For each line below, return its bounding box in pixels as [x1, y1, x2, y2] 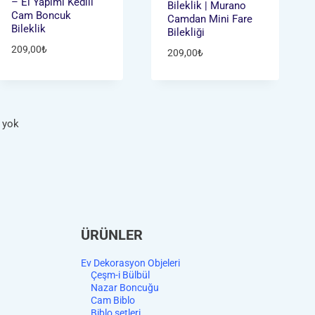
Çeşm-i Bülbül [91, 269, 150, 281]
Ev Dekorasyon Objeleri [81, 257, 180, 269]
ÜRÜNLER [81, 226, 143, 244]
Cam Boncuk [11, 9, 71, 22]
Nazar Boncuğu [91, 282, 159, 294]
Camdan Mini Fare [167, 12, 253, 25]
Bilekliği [167, 25, 205, 39]
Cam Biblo [91, 294, 135, 306]
